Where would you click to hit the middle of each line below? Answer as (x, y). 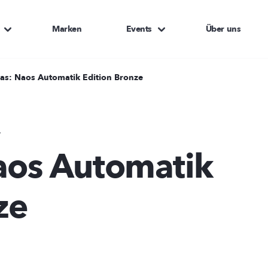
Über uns (223, 29)
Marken (67, 29)
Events (139, 29)
